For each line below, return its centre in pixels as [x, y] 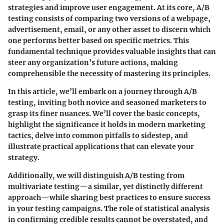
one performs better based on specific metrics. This [98, 40]
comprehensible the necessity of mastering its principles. [109, 73]
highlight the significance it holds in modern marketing [107, 124]
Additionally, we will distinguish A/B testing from [96, 175]
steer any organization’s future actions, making [93, 62]
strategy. [24, 157]
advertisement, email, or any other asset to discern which [109, 29]
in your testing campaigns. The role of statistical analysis [109, 208]
